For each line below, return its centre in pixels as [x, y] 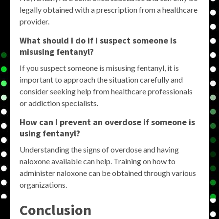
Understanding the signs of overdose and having [99, 149]
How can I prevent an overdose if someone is [107, 122]
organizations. [43, 184]
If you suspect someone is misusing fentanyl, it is [99, 67]
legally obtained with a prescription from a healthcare [109, 9]
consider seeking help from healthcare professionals [106, 91]
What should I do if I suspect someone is [98, 40]
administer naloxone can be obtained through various [108, 173]
